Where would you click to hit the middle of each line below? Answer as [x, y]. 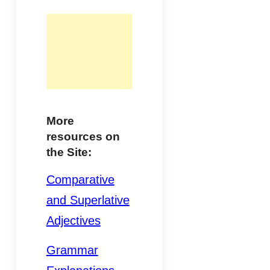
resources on [83, 136]
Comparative [80, 179]
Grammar [72, 250]
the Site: [69, 152]
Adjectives [73, 220]
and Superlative [88, 200]
